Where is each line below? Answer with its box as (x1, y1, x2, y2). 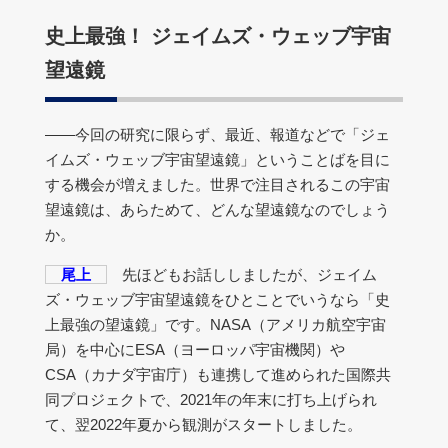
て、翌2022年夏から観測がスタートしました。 (45, 416, 362, 433)
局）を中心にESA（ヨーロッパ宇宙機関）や (45, 341, 345, 358)
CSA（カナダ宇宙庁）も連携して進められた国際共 (45, 366, 391, 383)
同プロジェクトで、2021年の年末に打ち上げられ (45, 391, 377, 408)
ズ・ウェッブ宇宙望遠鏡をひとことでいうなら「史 (45, 291, 390, 308)
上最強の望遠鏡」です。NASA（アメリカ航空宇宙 (45, 316, 386, 333)
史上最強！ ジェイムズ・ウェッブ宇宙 (45, 25, 391, 47)
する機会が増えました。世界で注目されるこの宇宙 (45, 176, 390, 193)
